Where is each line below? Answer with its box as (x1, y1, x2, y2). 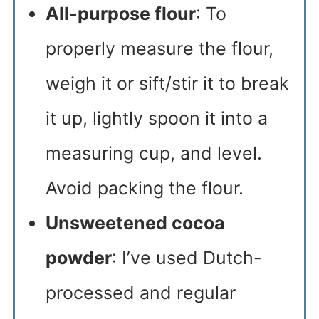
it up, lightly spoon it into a (45, 108, 268, 130)
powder (45, 247, 112, 269)
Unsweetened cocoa (45, 212, 225, 234)
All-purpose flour (45, 3, 196, 25)
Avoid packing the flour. (45, 177, 244, 199)
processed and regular (45, 282, 236, 304)
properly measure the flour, (45, 38, 273, 60)
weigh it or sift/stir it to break (45, 73, 289, 95)
